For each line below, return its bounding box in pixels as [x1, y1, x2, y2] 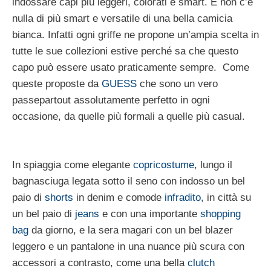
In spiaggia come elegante [12, 158, 133, 171]
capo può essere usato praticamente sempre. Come [12, 62, 249, 74]
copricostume [133, 158, 194, 171]
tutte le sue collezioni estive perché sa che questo [12, 45, 238, 57]
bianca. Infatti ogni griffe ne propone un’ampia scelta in [12, 29, 259, 41]
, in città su [201, 191, 251, 203]
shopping [200, 207, 241, 220]
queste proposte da [12, 78, 102, 90]
